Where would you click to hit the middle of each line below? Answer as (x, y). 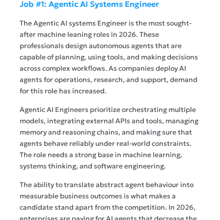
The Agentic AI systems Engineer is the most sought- (106, 23)
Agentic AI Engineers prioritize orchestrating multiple (108, 109)
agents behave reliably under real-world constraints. (106, 143)
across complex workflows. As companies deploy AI (103, 68)
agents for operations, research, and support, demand (109, 79)
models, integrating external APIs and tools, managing (109, 121)
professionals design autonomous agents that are (101, 45)
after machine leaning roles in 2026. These (89, 34)
